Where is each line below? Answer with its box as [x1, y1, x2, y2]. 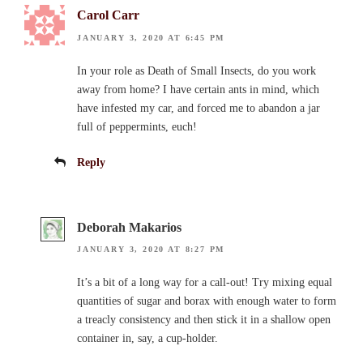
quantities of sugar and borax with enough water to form [77, 295, 336, 308]
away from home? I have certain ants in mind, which [77, 83, 319, 96]
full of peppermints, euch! [77, 120, 197, 133]
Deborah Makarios [77, 220, 181, 234]
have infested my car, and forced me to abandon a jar [77, 101, 320, 114]
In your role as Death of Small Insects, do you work [77, 64, 316, 77]
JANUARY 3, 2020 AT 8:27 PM [77, 245, 225, 254]
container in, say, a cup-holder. [77, 332, 218, 345]
